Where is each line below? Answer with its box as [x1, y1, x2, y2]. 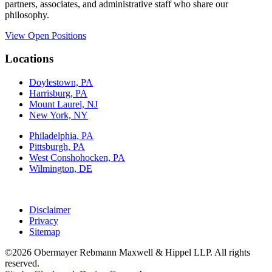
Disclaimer [29, 205, 70, 216]
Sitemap [29, 226, 60, 237]
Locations [5, 52, 53, 66]
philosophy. [5, 9, 49, 20]
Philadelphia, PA [29, 131, 93, 141]
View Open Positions [5, 30, 86, 41]
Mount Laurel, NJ [29, 99, 98, 110]
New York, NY [29, 110, 88, 121]
